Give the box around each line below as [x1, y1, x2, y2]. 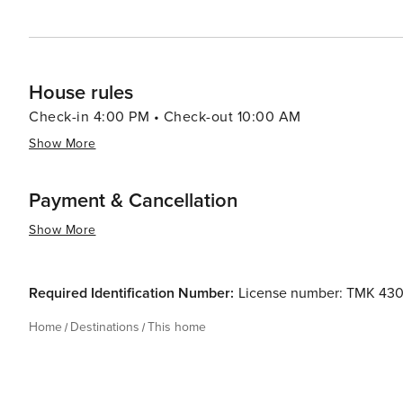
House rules [29, 81, 133, 105]
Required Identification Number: [29, 284, 234, 302]
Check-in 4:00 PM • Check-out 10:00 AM [29, 108, 301, 126]
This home [148, 319, 206, 335]
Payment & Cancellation [29, 189, 237, 213]
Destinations [70, 319, 139, 335]
